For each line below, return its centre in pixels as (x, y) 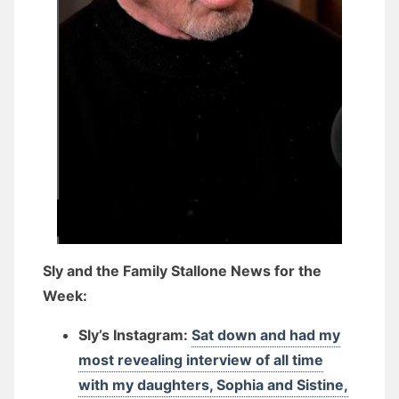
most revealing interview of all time (201, 360)
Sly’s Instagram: (135, 335)
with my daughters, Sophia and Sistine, (213, 385)
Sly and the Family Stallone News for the (182, 271)
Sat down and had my (266, 335)
